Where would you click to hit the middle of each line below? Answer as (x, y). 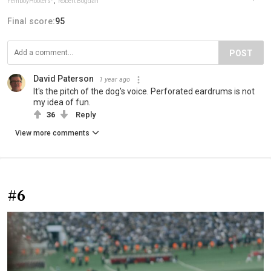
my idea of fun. (62, 103)
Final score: (31, 21)
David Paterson (64, 79)
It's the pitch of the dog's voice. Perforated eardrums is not (144, 92)
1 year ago (115, 80)
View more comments (52, 133)
